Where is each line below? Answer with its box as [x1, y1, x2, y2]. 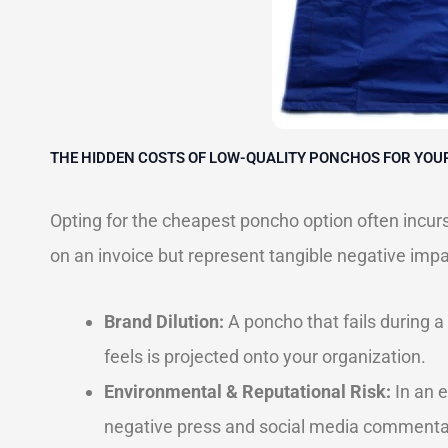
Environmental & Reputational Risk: [104, 381, 391, 402]
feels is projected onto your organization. [104, 346, 426, 367]
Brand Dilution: [104, 311, 224, 332]
